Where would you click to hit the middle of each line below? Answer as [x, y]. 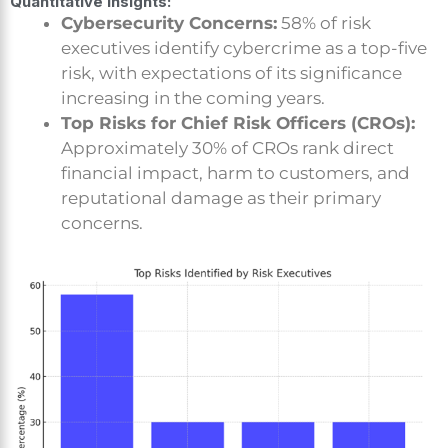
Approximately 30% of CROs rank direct [227, 147]
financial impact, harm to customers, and [235, 172]
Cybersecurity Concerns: [169, 22]
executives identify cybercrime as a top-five [244, 47]
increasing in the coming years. [193, 97]
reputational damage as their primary [221, 197]
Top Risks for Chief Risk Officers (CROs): [238, 122]
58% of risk [324, 22]
